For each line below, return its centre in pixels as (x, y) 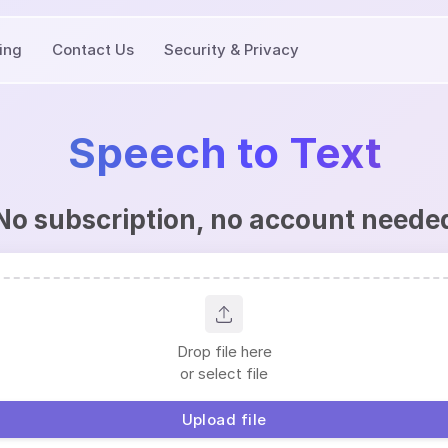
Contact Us (93, 49)
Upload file (224, 419)
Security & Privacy (231, 49)
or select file (224, 373)
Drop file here (224, 351)
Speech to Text (224, 152)
